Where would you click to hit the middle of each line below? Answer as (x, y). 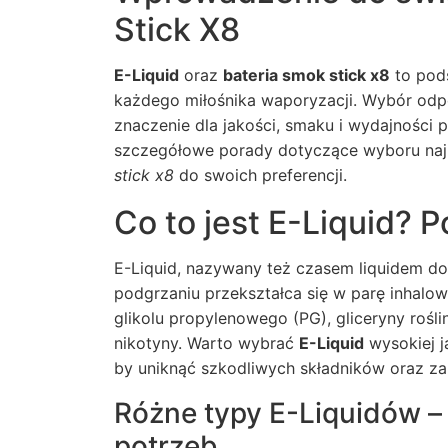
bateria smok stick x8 (306, 75)
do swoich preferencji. (260, 175)
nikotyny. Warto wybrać (206, 343)
